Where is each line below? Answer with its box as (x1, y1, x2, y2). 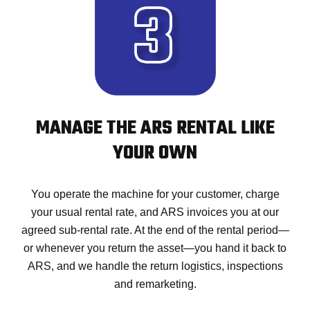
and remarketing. (113, 278, 197, 291)
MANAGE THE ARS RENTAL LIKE (35, 113, 275, 144)
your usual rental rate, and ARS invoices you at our (31, 206, 279, 219)
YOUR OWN (113, 138, 197, 169)
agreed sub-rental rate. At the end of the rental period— (21, 224, 289, 237)
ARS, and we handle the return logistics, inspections (27, 260, 283, 273)
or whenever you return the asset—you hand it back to (24, 242, 286, 255)
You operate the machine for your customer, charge (30, 188, 280, 201)
